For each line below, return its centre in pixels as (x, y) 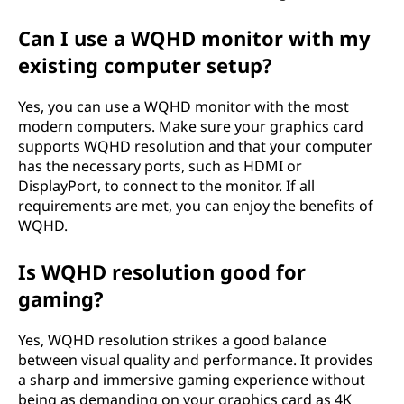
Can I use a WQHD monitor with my (194, 38)
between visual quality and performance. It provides (196, 360)
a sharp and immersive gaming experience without (192, 380)
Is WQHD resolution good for (162, 271)
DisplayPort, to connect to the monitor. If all (166, 186)
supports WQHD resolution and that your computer (195, 146)
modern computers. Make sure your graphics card (191, 126)
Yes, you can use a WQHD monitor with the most (184, 106)
